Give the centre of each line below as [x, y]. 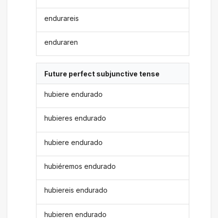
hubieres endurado [75, 118]
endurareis [62, 18]
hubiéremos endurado [80, 166]
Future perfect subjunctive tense [102, 73]
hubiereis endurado [76, 190]
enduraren [61, 42]
